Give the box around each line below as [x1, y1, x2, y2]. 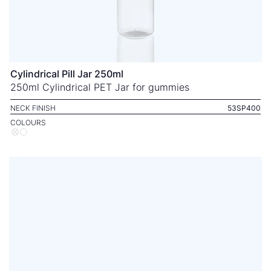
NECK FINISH [10, 103, 56, 113]
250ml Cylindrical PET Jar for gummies [10, 81, 189, 93]
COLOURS [10, 118, 46, 127]
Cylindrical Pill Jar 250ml [10, 68, 123, 80]
